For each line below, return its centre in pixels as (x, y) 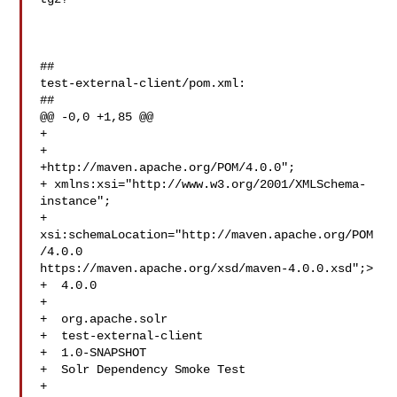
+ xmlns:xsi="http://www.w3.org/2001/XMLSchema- (203, 184)
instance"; (76, 201)
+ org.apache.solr (104, 319)
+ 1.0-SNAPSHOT (93, 353)
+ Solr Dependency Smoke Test (143, 370)
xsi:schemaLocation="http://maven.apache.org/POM (207, 235)
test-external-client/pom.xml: (143, 83)
